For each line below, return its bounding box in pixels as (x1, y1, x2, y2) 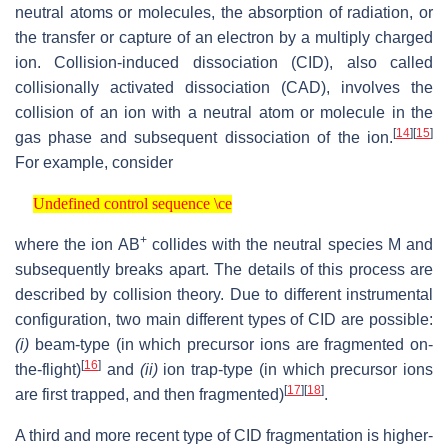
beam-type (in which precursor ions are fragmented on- (29, 336, 433, 354)
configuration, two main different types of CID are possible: (15, 311, 433, 329)
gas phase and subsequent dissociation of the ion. (15, 129, 393, 147)
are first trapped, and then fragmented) (15, 386, 284, 404)
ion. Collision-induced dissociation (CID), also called (15, 54, 433, 72)
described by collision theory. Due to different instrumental (15, 286, 433, 304)
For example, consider (15, 154, 173, 172)
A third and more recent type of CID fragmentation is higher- (15, 427, 433, 445)
